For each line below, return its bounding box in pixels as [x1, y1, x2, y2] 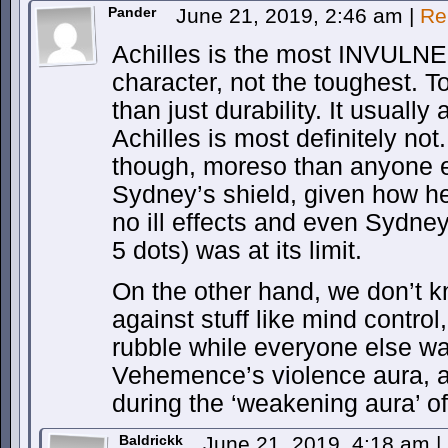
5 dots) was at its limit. [112, 237, 362, 264]
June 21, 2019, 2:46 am [176, 4, 409, 27]
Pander [108, 4, 156, 20]
